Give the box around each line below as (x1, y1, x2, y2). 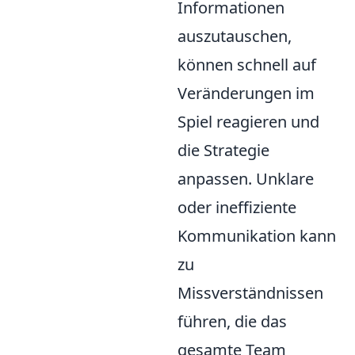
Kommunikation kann (177, 225, 336, 247)
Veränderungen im (177, 82, 315, 105)
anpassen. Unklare (177, 168, 314, 190)
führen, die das (177, 311, 287, 333)
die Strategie (177, 139, 269, 162)
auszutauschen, (177, 25, 292, 48)
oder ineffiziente (177, 197, 296, 219)
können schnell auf (177, 54, 316, 76)
